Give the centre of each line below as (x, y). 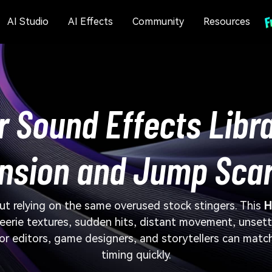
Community (158, 22)
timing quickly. (136, 255)
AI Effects (90, 22)
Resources (226, 22)
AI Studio (28, 22)
